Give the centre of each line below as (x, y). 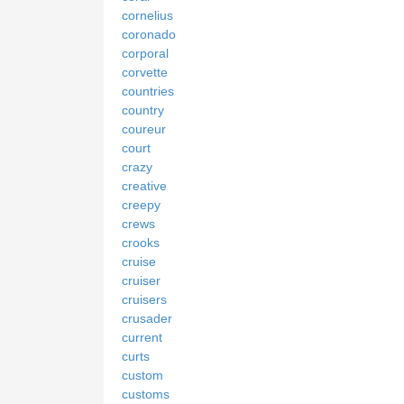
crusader (147, 318)
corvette (145, 72)
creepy (141, 204)
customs (146, 394)
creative (144, 185)
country (143, 110)
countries (148, 91)
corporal (145, 53)
